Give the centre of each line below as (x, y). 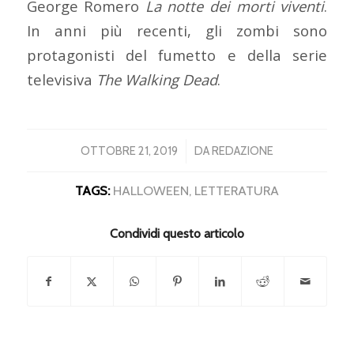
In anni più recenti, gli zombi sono (177, 30)
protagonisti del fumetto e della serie (177, 55)
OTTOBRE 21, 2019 (129, 151)
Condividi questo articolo (177, 234)
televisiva (61, 79)
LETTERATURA (236, 191)
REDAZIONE (242, 151)
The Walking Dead (156, 79)
